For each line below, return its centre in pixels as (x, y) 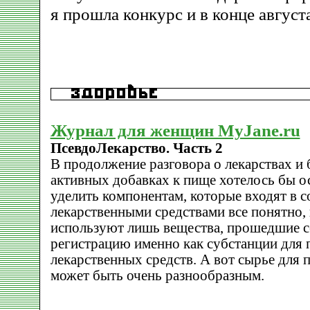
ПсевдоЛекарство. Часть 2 (136, 148)
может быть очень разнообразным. (157, 275)
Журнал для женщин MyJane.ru (175, 130)
